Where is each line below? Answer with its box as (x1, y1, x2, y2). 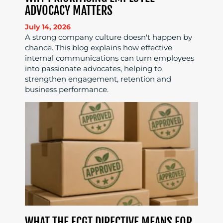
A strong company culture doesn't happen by (25, 32, 192, 42)
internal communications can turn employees (25, 53, 194, 63)
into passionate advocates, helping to (25, 63, 162, 73)
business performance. (25, 84, 109, 94)
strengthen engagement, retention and (25, 74, 171, 84)
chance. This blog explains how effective (25, 42, 172, 52)
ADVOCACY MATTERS (25, 2, 112, 18)
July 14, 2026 (25, 22, 71, 31)
